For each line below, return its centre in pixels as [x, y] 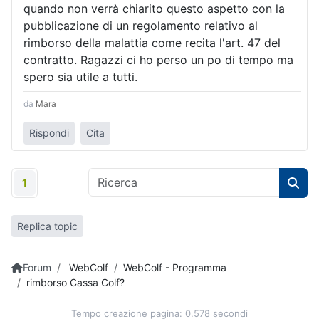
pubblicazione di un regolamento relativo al [141, 25]
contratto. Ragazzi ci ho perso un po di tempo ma [158, 59]
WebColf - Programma [175, 268]
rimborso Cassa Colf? [75, 283]
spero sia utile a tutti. [80, 77]
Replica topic [47, 226]
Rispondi [49, 133]
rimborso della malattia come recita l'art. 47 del [152, 42]
